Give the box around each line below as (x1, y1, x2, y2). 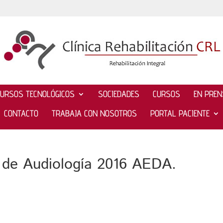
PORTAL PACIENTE (150, 108, 210, 118)
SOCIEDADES (98, 88, 139, 99)
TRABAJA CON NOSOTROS (51, 108, 137, 118)
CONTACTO (3, 108, 38, 118)
